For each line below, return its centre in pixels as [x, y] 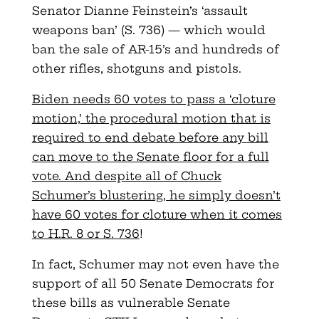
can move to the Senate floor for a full [150, 156]
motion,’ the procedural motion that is [151, 118]
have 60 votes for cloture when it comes [157, 214]
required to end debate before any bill [150, 137]
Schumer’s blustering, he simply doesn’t [156, 195]
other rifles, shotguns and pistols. [136, 68]
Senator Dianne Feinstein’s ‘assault [140, 10]
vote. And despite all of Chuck [126, 176]
